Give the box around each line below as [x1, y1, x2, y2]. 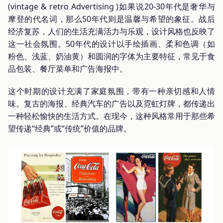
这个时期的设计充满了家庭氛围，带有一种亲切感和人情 [8, 86, 215, 97]
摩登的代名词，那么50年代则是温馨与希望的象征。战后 [8, 13, 215, 25]
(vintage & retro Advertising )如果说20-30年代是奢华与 [8, 1, 215, 12]
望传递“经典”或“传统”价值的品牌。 [8, 123, 131, 134]
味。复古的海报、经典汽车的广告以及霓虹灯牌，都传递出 [8, 98, 215, 110]
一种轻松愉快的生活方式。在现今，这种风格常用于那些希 [8, 111, 215, 122]
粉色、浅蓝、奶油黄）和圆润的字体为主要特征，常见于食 [8, 51, 215, 62]
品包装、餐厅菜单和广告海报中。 [8, 63, 127, 75]
